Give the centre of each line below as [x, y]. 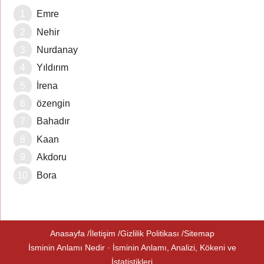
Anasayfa [67, 233]
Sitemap [199, 233]
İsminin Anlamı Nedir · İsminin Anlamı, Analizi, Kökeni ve [132, 247]
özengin [54, 104]
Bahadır [53, 121]
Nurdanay [57, 49]
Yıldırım [53, 68]
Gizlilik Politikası [149, 233]
